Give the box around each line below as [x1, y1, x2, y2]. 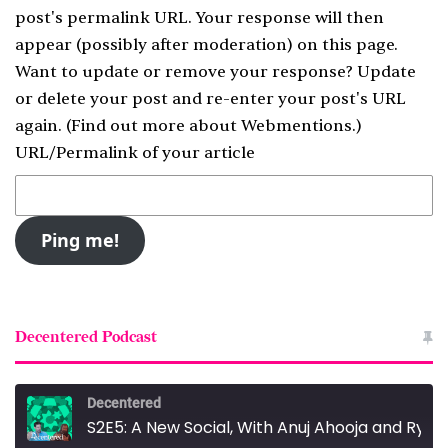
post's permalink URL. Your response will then [15, 7, 384, 28]
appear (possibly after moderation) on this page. [15, 34, 398, 55]
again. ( [15, 115, 71, 136]
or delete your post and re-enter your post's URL [15, 88, 406, 109]
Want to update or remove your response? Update [15, 61, 416, 82]
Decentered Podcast [15, 327, 157, 347]
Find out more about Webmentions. [71, 115, 356, 136]
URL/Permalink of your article [15, 142, 255, 163]
